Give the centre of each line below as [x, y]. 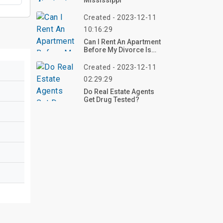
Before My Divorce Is [117, 50]
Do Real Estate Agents [119, 92]
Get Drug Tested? [111, 100]
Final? [94, 58]
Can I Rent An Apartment [122, 42]
